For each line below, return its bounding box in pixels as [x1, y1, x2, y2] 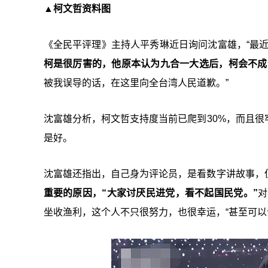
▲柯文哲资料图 [43, 4, 111, 14]
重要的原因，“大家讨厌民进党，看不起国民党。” [43, 188, 258, 198]
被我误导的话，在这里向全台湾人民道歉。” [43, 78, 229, 88]
